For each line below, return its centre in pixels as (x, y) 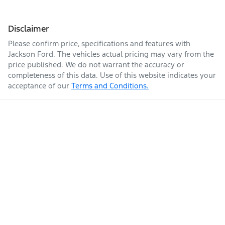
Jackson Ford (31, 54)
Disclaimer (29, 28)
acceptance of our (39, 85)
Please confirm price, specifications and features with (99, 43)
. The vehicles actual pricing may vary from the (134, 54)
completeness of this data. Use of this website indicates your (112, 75)
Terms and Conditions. (110, 85)
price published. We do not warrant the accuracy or (96, 64)
